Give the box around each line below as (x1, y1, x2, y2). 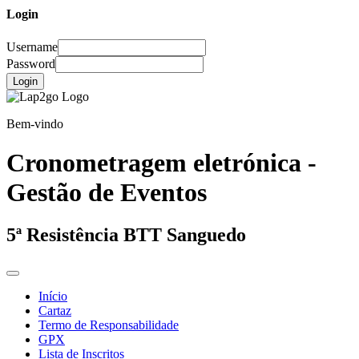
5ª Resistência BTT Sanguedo (6, 224, 246, 246)
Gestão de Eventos (6, 177, 207, 207)
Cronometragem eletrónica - (6, 147, 317, 177)
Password (6, 56, 55, 71)
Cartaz (38, 304, 71, 318)
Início (38, 289, 67, 304)
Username (6, 39, 58, 54)
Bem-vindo (6, 116, 63, 131)
